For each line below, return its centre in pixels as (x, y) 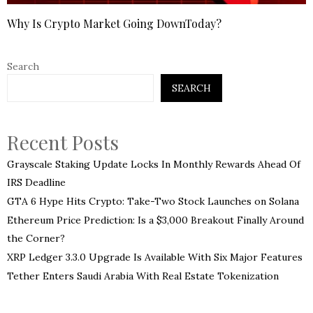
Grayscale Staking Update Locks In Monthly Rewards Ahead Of (154, 164)
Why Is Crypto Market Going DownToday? (114, 23)
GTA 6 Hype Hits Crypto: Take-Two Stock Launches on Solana (153, 201)
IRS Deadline (36, 182)
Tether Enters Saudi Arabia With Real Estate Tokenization (143, 276)
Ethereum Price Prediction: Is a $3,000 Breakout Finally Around (155, 220)
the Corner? (36, 238)
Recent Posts (63, 142)
